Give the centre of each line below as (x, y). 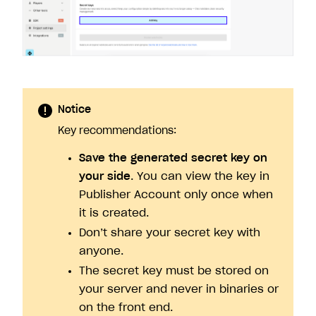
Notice (74, 110)
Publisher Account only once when (176, 195)
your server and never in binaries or (179, 290)
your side (105, 177)
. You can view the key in (200, 177)
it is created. (114, 214)
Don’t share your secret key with (170, 233)
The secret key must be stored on (174, 272)
